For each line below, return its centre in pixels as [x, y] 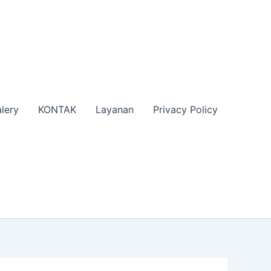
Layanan [115, 109]
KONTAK [57, 109]
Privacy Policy [185, 109]
